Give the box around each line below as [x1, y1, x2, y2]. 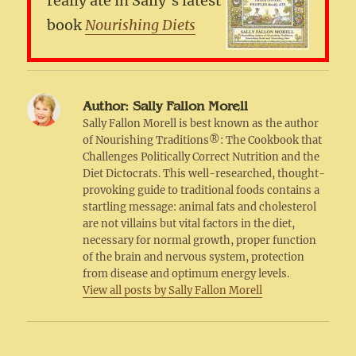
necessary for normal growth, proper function [83, 234, 317, 248]
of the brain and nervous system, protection [83, 250, 305, 265]
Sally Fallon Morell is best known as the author [83, 117, 319, 131]
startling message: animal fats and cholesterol [83, 200, 317, 215]
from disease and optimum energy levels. [83, 267, 290, 281]
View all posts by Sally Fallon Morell [83, 284, 263, 298]
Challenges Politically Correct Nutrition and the [83, 150, 320, 164]
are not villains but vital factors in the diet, [83, 217, 296, 231]
